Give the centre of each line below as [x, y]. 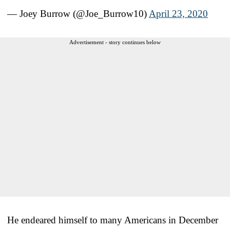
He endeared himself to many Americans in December [113, 220]
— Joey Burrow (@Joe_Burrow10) [78, 13]
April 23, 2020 [178, 13]
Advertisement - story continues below [115, 42]
